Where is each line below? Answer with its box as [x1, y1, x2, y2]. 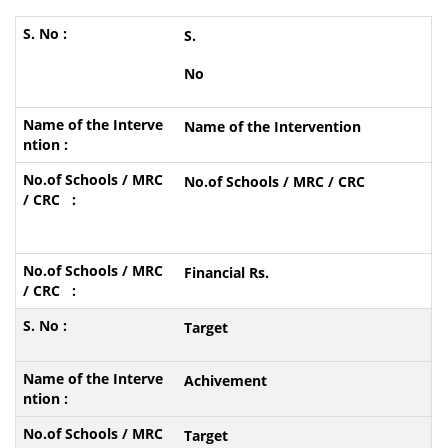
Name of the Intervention [183, 117, 361, 136]
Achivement [183, 371, 267, 390]
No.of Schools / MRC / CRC [183, 172, 365, 191]
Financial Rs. [183, 263, 269, 282]
